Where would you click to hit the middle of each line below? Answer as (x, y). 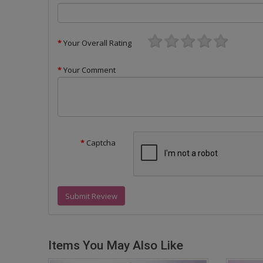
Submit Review (92, 196)
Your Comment (90, 70)
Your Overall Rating (98, 43)
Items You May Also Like (116, 245)
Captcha (101, 143)
